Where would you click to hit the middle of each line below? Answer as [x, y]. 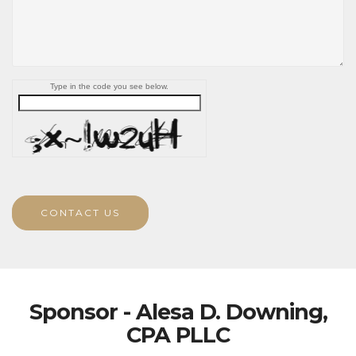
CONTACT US [80, 213]
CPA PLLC [178, 335]
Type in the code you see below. [109, 87]
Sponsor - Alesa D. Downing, [178, 312]
